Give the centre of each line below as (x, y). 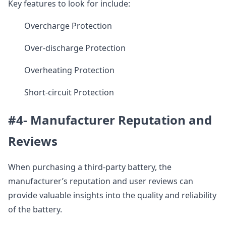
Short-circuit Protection (69, 92)
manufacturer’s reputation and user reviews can (101, 181)
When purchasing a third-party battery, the (90, 167)
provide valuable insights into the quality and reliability (112, 195)
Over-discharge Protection (75, 48)
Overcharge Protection (68, 26)
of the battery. (35, 209)
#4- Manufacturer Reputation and (110, 120)
